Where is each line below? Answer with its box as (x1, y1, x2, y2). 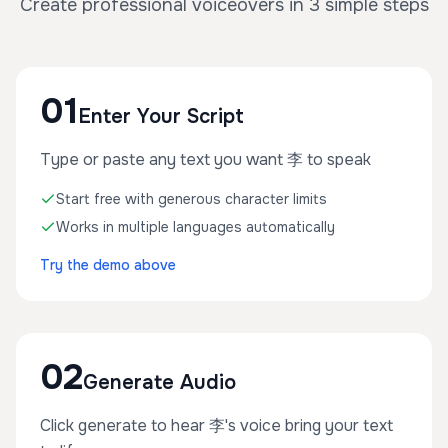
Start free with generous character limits (56, 190, 327, 208)
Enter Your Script (78, 104, 244, 129)
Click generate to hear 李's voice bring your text (40, 415, 393, 436)
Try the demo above (40, 256, 176, 274)
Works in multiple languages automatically (56, 218, 335, 236)
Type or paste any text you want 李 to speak (40, 149, 371, 170)
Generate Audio (83, 370, 236, 395)
